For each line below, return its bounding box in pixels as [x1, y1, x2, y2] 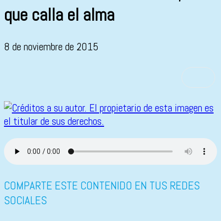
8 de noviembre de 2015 [4, 40, 99, 54]
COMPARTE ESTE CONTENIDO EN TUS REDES [4, 178, 200, 193]
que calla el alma [4, 4, 114, 26]
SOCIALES [4, 193, 47, 208]
